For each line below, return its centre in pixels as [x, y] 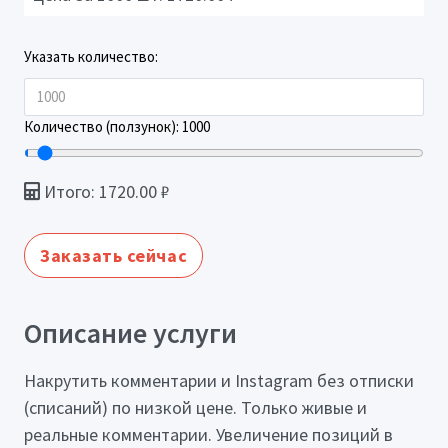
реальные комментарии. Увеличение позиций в [208, 434]
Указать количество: [91, 57]
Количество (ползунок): [103, 127]
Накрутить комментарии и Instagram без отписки [219, 380]
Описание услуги [130, 333]
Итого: [69, 192]
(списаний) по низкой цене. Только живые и [195, 407]
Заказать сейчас [114, 256]
